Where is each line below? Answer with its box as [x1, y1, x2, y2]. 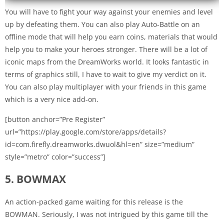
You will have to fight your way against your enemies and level [5, 7, 213, 17]
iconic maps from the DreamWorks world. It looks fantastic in [5, 57, 209, 67]
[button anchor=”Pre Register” [5, 114, 105, 124]
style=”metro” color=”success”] [5, 152, 105, 162]
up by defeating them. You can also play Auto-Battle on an [5, 19, 200, 29]
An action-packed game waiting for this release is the [5, 197, 183, 207]
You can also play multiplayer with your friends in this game [5, 82, 206, 92]
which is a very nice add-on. [5, 94, 98, 104]
